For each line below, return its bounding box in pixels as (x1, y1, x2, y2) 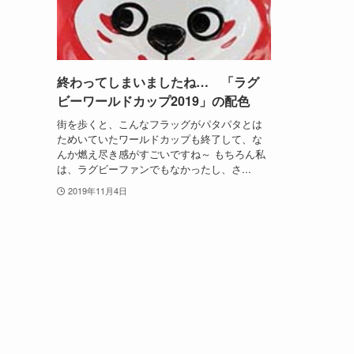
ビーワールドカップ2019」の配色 (57, 92, 250, 111)
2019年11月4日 (67, 183, 127, 197)
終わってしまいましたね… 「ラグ (57, 73, 259, 92)
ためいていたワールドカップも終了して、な (57, 130, 262, 146)
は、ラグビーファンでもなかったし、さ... (57, 160, 251, 176)
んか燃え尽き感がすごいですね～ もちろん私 (57, 145, 265, 161)
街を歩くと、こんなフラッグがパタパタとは (57, 115, 262, 131)
